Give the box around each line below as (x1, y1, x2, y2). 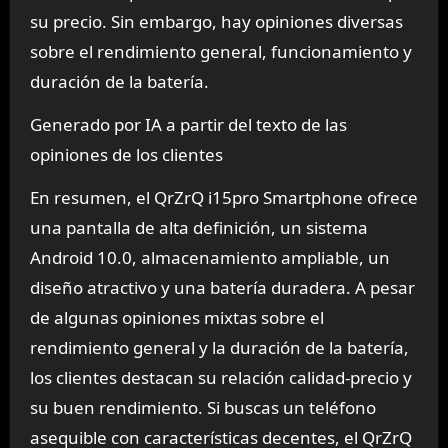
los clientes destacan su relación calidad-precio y (29, 366, 412, 390)
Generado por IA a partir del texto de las (29, 113, 347, 137)
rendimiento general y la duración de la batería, (29, 336, 409, 360)
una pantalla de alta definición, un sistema (29, 216, 368, 240)
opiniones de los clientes (29, 143, 223, 167)
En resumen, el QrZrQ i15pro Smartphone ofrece (29, 186, 418, 210)
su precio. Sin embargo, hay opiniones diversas (29, 10, 403, 34)
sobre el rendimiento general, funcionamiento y (29, 40, 412, 64)
